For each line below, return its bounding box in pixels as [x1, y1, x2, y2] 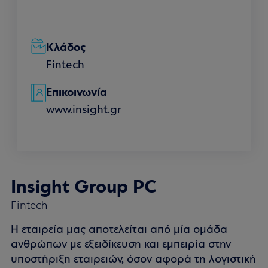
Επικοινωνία [46, 85, 107, 100]
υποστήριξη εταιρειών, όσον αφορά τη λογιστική [11, 254, 256, 266]
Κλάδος [46, 40, 86, 55]
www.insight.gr [46, 104, 121, 117]
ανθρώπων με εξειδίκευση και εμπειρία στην [11, 239, 231, 251]
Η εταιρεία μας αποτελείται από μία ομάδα [11, 224, 227, 236]
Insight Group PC [11, 175, 157, 199]
